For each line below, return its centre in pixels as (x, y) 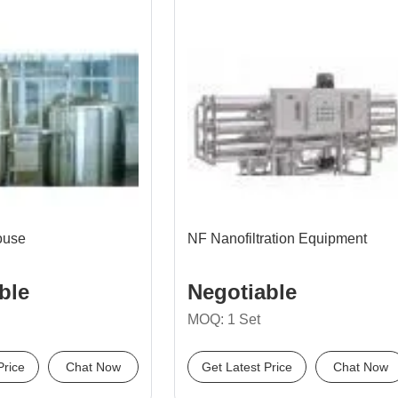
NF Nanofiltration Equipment (277, 239)
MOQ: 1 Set (224, 319)
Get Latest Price (247, 367)
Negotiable (242, 292)
